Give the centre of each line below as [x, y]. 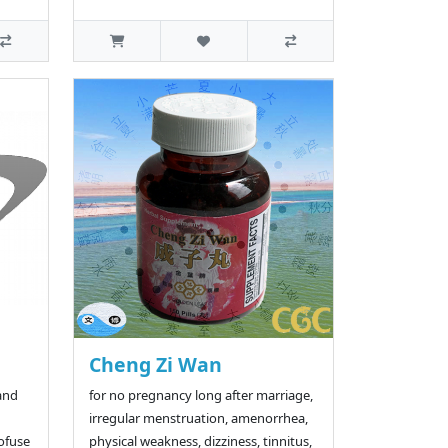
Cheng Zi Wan [155, 365]
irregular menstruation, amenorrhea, [198, 418]
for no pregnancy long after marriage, [200, 395]
